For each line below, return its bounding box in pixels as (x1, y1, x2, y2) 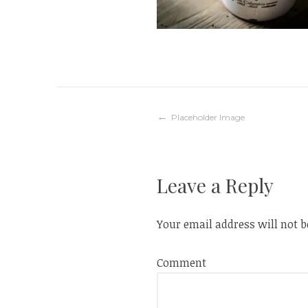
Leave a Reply (157, 172, 274, 198)
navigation (156, 148, 261, 178)
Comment (157, 254, 206, 270)
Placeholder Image (171, 111, 245, 122)
